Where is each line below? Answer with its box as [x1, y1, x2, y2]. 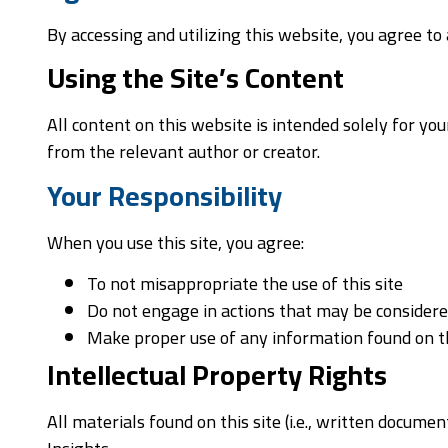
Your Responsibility [47, 169, 288, 222]
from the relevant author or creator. [47, 135, 324, 169]
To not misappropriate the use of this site [87, 267, 403, 301]
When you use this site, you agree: [47, 225, 308, 259]
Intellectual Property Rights [47, 349, 393, 402]
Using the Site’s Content [47, 52, 350, 105]
